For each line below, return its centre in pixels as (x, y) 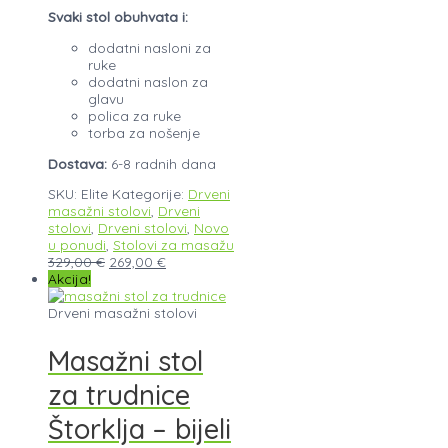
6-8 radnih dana (161, 163)
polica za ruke (134, 116)
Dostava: (77, 163)
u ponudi (77, 245)
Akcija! (69, 279)
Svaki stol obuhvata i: (118, 17)
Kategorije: (150, 194)
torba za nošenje (144, 133)
